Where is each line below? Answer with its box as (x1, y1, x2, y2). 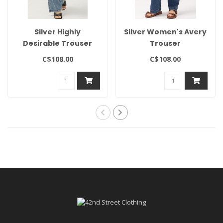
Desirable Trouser (23, 38, 93, 49)
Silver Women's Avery (124, 27, 207, 37)
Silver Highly (34, 27, 81, 37)
